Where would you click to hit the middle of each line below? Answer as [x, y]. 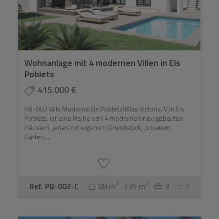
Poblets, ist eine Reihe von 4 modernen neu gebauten [104, 118]
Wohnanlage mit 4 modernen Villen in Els [103, 63]
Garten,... [38, 137]
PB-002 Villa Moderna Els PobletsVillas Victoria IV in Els [105, 109]
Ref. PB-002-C [54, 186]
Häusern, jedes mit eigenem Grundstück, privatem [98, 128]
